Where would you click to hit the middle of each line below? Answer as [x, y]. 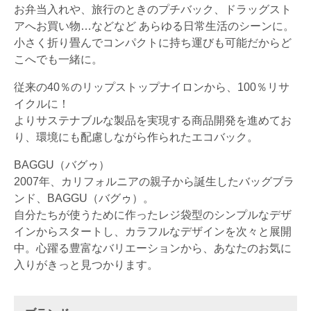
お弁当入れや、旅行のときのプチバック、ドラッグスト [153, 10]
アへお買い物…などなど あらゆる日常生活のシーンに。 [154, 26]
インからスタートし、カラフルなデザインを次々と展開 [153, 232]
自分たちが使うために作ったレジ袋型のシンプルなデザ [153, 215]
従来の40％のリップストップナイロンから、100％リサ [152, 87]
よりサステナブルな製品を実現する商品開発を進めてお [153, 121]
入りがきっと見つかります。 [86, 265]
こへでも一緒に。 [58, 60]
